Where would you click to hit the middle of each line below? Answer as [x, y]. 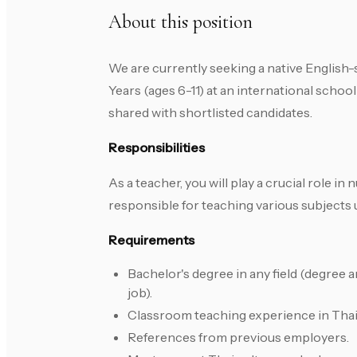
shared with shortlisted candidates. [210, 113]
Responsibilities [157, 148]
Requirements [151, 240]
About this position [180, 22]
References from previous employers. [238, 337]
